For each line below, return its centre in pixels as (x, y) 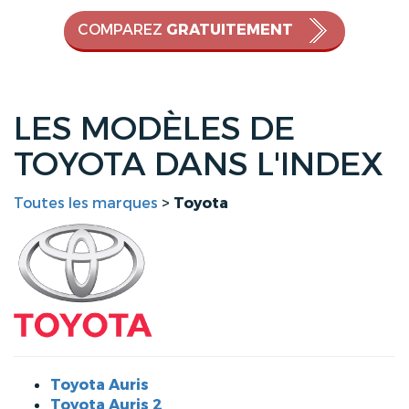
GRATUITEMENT (230, 30)
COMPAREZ (122, 30)
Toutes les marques (86, 203)
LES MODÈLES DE (154, 129)
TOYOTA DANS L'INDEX (199, 165)
